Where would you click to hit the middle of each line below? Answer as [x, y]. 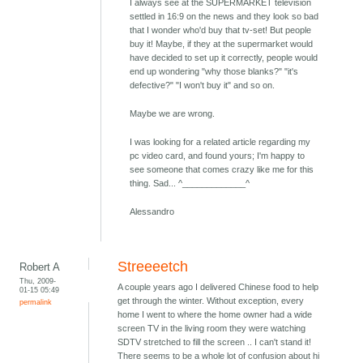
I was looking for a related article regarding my [220, 142]
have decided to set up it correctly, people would [224, 58]
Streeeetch [153, 267]
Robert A [40, 267]
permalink [36, 302]
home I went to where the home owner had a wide [215, 315]
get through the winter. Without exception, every [211, 301]
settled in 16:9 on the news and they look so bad [224, 17]
